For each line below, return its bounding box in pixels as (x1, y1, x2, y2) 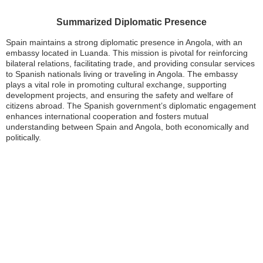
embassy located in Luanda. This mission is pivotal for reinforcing (6, 48, 248, 58)
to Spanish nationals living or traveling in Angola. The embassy (6, 69, 238, 79)
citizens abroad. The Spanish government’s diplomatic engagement (6, 101, 256, 111)
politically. (6, 133, 41, 143)
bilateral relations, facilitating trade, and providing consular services (6, 59, 255, 69)
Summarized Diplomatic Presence (56, 17, 207, 28)
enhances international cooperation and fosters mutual (6, 112, 208, 122)
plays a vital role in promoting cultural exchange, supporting (6, 80, 227, 90)
